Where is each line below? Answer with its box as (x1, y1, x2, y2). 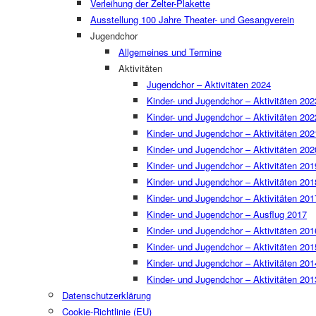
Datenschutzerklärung (62, 288, 151, 302)
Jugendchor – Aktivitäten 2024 (147, 78, 271, 91)
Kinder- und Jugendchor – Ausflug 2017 (147, 207, 307, 221)
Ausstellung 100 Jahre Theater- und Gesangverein (90, 13, 294, 26)
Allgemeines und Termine (119, 45, 221, 59)
